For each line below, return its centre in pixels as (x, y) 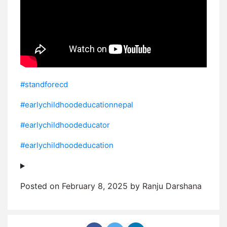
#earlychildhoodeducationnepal (77, 105)
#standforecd (44, 84)
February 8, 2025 (95, 186)
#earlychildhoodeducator (65, 125)
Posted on (41, 186)
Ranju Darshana (172, 186)
